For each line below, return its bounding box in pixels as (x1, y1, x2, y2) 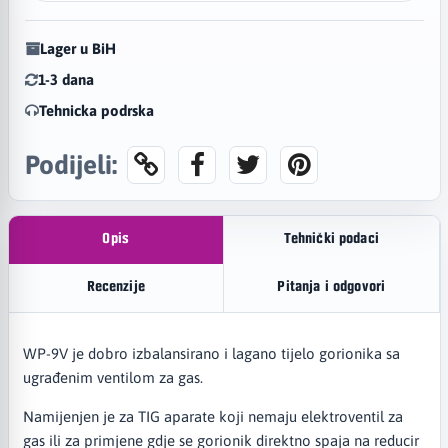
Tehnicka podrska (38, 101, 154, 119)
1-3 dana (37, 70, 94, 88)
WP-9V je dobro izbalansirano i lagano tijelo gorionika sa (22, 344, 400, 362)
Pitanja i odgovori (277, 280, 386, 296)
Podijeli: (24, 148, 117, 180)
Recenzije (86, 280, 145, 296)
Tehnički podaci (283, 232, 379, 248)
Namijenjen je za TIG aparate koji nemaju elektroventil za (22, 407, 403, 425)
